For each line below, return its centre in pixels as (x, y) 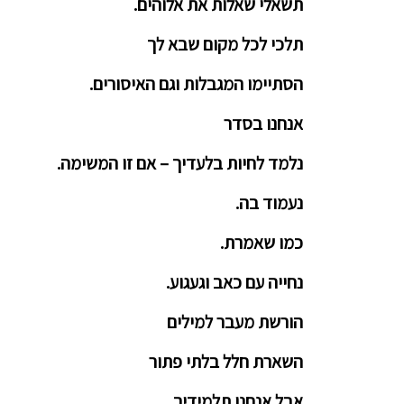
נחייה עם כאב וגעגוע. (234, 282)
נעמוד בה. (269, 203)
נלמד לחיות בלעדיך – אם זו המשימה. (180, 163)
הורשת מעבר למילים (235, 322)
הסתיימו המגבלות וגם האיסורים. (196, 84)
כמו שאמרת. (262, 243)
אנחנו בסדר (263, 124)
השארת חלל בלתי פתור (226, 362)
